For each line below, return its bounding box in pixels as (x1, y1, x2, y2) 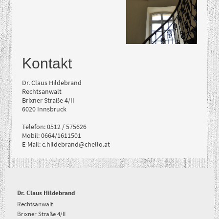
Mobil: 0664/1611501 (22, 131, 81, 140)
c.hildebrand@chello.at (42, 139, 110, 149)
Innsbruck (37, 104, 66, 113)
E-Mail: (22, 139, 42, 149)
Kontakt (22, 54, 72, 72)
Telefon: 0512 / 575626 (22, 122, 87, 131)
